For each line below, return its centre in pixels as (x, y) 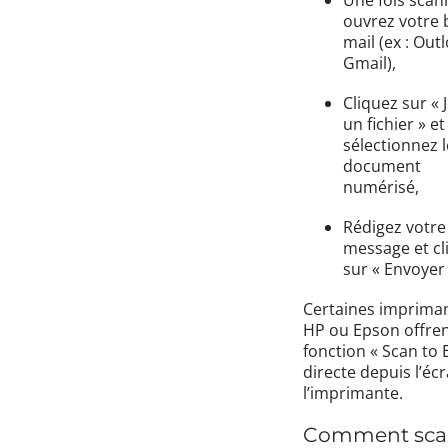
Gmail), (369, 62)
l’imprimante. (353, 393)
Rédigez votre (394, 226)
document (382, 165)
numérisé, (381, 186)
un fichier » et (394, 123)
